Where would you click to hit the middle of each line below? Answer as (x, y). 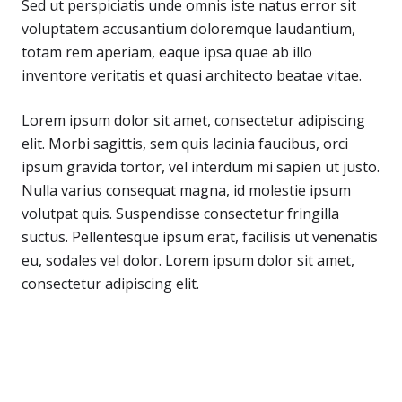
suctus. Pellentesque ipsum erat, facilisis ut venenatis (200, 237)
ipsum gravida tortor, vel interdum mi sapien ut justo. (201, 167)
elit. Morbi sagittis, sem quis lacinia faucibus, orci (185, 144)
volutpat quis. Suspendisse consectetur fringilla (180, 214)
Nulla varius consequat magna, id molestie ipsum (186, 191)
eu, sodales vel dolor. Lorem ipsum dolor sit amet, (188, 261)
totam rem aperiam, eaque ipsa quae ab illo (167, 52)
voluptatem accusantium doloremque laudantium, (188, 29)
